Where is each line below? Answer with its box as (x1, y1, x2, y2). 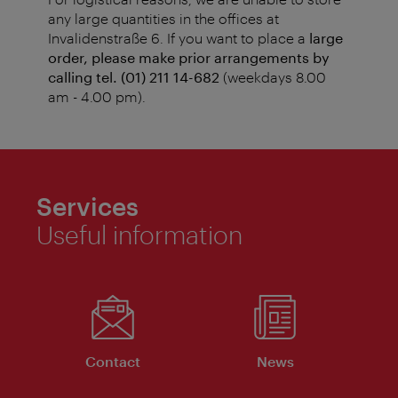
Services (36, 192, 139, 221)
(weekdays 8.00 (219, 68, 326, 86)
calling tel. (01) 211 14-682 (48, 68, 219, 86)
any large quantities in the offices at (48, 10, 279, 28)
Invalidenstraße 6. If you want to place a (48, 29, 306, 47)
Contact (84, 353, 140, 370)
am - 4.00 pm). (48, 88, 146, 106)
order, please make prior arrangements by (48, 49, 330, 67)
